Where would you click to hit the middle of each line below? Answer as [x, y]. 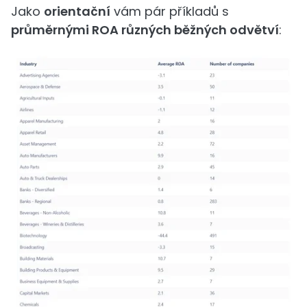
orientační [77, 11]
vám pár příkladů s [170, 11]
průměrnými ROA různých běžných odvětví [145, 29]
